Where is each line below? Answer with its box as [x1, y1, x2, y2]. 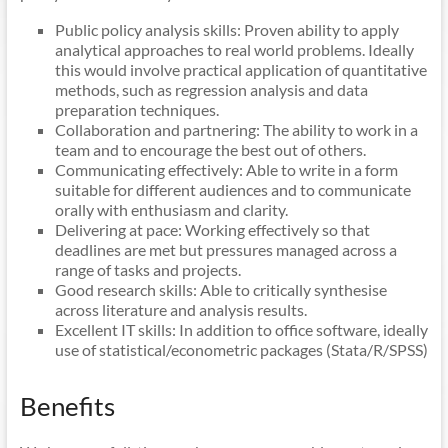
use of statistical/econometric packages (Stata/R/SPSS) [54, 340, 428, 359]
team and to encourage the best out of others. [54, 140, 366, 159]
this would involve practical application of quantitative [54, 60, 427, 79]
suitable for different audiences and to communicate [54, 180, 411, 199]
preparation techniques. [54, 100, 219, 119]
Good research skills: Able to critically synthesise [54, 280, 387, 299]
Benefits [19, 390, 115, 422]
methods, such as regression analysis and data [54, 80, 368, 99]
